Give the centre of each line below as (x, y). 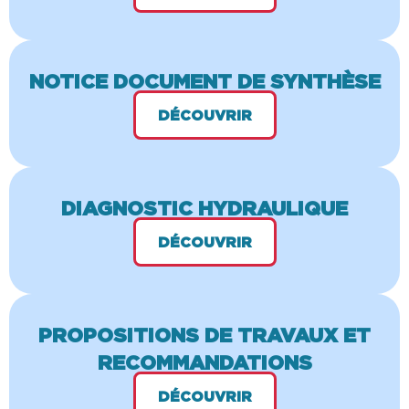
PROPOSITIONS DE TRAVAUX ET (204, 335)
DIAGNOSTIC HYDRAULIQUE (204, 208)
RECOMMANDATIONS (204, 362)
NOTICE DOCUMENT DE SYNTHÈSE (204, 81)
